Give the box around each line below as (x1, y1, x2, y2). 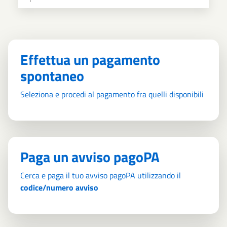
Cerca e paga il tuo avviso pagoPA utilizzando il (20, 169, 181, 181)
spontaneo (20, 64, 84, 87)
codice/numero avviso (20, 181, 98, 194)
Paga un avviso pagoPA (20, 145, 160, 168)
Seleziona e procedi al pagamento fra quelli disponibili (20, 88, 204, 100)
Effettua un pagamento (20, 48, 160, 70)
